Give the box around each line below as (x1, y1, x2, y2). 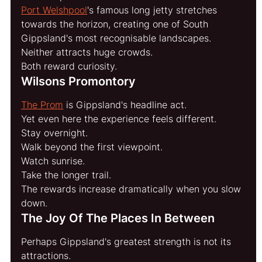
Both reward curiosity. (21, 60, 118, 72)
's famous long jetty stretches (87, 4, 220, 16)
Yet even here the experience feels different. (21, 112, 217, 125)
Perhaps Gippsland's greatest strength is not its (21, 235, 235, 247)
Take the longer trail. (21, 168, 112, 181)
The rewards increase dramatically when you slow (21, 182, 244, 195)
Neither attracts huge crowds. (21, 46, 153, 58)
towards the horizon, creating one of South (21, 18, 212, 30)
